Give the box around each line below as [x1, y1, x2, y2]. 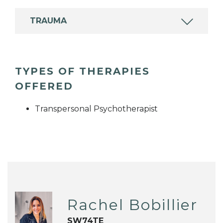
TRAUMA [30, 16, 67, 26]
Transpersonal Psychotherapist [35, 104, 158, 114]
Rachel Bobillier [67, 195, 198, 214]
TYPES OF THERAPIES [15, 65, 150, 78]
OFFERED [15, 80, 73, 93]
